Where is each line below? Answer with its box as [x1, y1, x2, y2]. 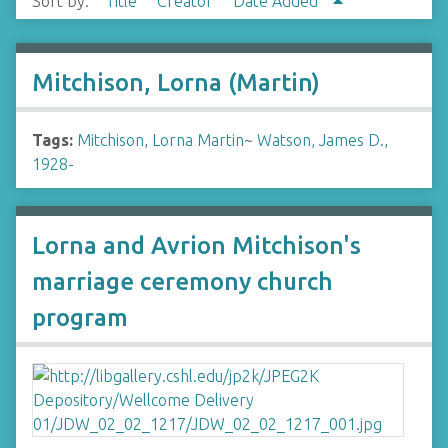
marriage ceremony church [32, 268, 333, 295]
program [32, 304, 128, 331]
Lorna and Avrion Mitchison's [32, 232, 361, 259]
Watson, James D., [257, 131, 388, 149]
